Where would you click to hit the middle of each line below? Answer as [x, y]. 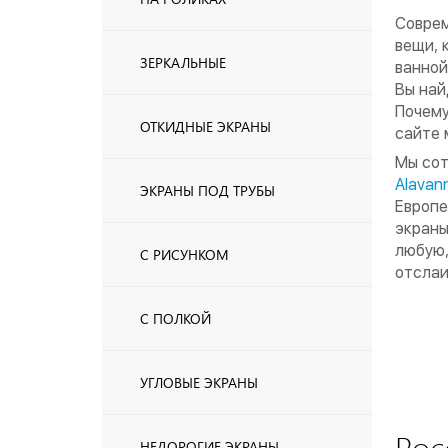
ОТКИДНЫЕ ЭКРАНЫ [205, 126]
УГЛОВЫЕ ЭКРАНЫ [199, 382]
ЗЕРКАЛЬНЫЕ [183, 62]
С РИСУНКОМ [184, 254]
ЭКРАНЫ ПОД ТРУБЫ [207, 190]
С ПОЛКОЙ [175, 318]
